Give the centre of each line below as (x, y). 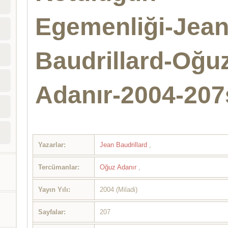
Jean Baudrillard (125, 145)
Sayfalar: (52, 212)
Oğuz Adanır (119, 167)
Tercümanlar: (59, 167)
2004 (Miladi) (119, 190)
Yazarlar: (52, 145)
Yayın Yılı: (54, 190)
